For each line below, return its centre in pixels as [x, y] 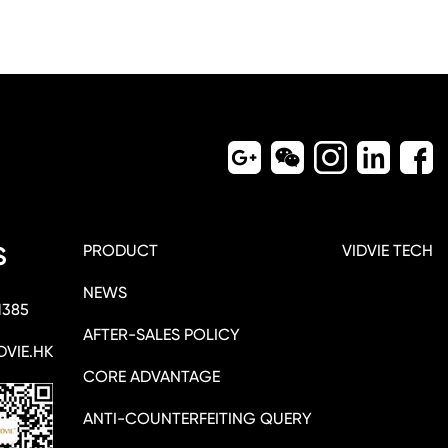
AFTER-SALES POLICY [161, 334]
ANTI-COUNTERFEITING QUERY [197, 418]
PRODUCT [120, 250]
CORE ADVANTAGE [151, 376]
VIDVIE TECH [387, 250]
